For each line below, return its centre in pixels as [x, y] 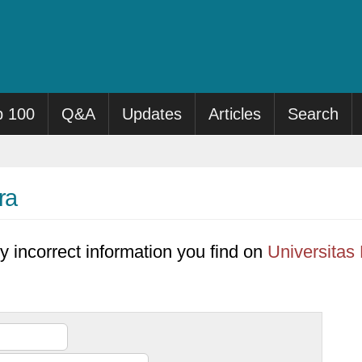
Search [314, 114]
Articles [235, 114]
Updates [152, 114]
